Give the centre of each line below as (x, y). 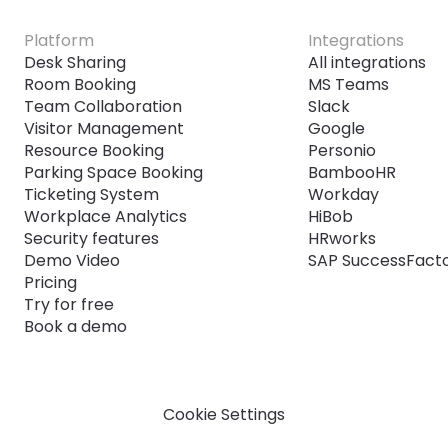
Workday (343, 194)
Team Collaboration (103, 106)
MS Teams (348, 84)
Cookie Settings (224, 414)
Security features (91, 238)
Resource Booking (94, 150)
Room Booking (80, 84)
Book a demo (75, 326)
